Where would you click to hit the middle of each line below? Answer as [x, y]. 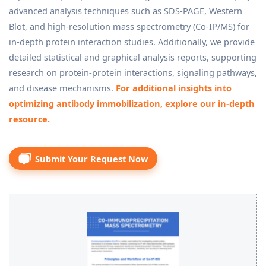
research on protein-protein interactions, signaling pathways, [133, 72]
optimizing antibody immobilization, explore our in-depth [132, 103]
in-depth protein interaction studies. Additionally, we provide [132, 42]
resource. [29, 119]
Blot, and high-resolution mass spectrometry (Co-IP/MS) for [129, 26]
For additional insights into [174, 88]
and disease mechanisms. [62, 88]
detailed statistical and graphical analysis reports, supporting [133, 57]
